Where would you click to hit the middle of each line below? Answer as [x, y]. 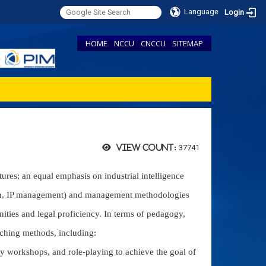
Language [202, 12]
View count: [146, 148]
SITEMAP [188, 43]
